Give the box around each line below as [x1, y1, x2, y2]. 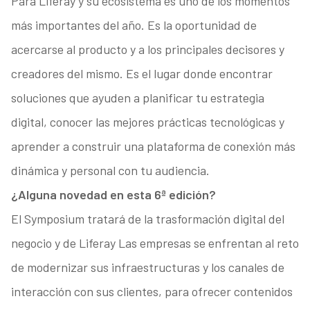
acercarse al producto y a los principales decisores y [10, 42, 284, 57]
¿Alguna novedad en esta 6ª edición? [10, 187, 216, 203]
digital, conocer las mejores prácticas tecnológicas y [10, 114, 284, 130]
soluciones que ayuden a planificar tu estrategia [10, 90, 264, 106]
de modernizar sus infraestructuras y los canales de [10, 259, 284, 275]
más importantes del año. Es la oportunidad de [10, 17, 257, 33]
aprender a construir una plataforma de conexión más [10, 138, 295, 154]
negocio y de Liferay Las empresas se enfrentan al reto [10, 235, 299, 251]
